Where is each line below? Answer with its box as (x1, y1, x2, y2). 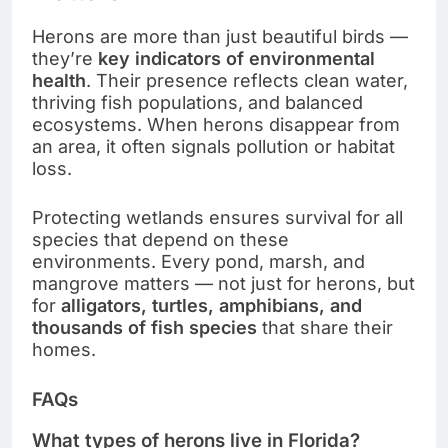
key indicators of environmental (98, 47, 375, 69)
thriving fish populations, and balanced (32, 91, 363, 113)
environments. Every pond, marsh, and (32, 250, 365, 272)
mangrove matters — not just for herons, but (32, 272, 415, 294)
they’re (32, 47, 98, 69)
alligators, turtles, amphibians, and (61, 294, 362, 316)
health (32, 69, 86, 91)
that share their (257, 316, 393, 338)
